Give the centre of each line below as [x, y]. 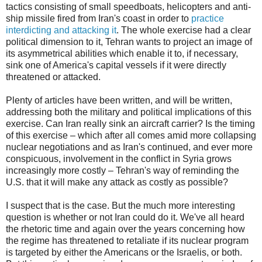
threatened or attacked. [53, 77]
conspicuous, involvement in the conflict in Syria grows [119, 158]
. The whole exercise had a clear [184, 30]
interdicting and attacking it [61, 30]
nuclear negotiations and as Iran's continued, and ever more [129, 147]
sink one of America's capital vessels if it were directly [116, 65]
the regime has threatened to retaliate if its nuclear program [127, 240]
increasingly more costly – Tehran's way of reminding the [123, 170]
